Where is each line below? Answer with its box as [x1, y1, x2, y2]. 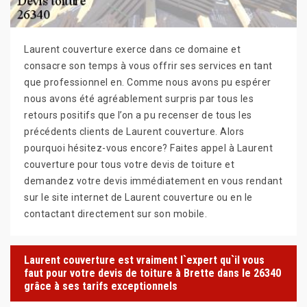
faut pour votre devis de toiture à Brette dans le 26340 [24, 267, 281, 280]
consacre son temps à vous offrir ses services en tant [24, 60, 273, 71]
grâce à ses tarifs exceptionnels [24, 280, 177, 293]
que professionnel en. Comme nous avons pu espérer [24, 76, 271, 88]
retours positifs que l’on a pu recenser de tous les [24, 109, 252, 121]
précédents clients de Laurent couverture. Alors [24, 125, 245, 137]
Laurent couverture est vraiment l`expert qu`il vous [24, 254, 265, 267]
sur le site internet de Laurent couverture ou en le [24, 191, 253, 203]
